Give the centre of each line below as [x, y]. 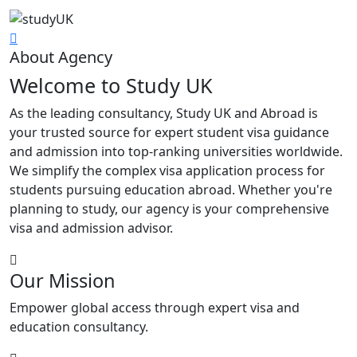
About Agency [61, 57]
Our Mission [63, 280]
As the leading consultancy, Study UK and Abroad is [164, 113]
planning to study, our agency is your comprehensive [169, 208]
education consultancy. [79, 326]
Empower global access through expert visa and [155, 307]
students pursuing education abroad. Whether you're [171, 189]
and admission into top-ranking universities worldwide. [176, 151]
